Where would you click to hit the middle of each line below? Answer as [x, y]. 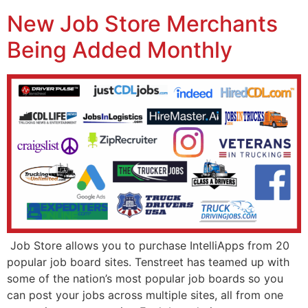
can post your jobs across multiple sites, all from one [145, 295]
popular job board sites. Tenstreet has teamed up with [148, 262]
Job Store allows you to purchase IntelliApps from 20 [148, 246]
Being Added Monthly [120, 49]
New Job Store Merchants [142, 23]
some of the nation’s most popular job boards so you [145, 279]
